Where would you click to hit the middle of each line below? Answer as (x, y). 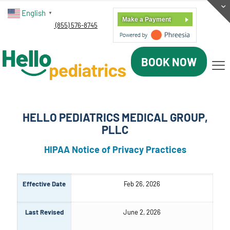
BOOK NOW (169, 61)
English (34, 13)
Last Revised (44, 212)
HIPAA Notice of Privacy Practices (115, 150)
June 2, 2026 (142, 212)
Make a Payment (147, 20)
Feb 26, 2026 (142, 184)
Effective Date (44, 184)
